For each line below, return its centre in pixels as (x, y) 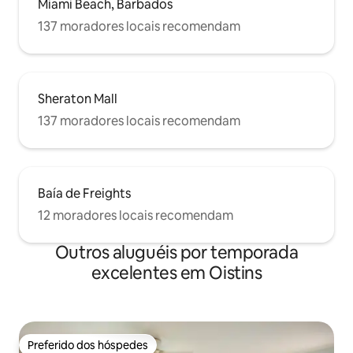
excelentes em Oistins (176, 273)
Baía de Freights (84, 194)
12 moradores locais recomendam (136, 216)
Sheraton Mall (78, 99)
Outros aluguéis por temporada (176, 253)
